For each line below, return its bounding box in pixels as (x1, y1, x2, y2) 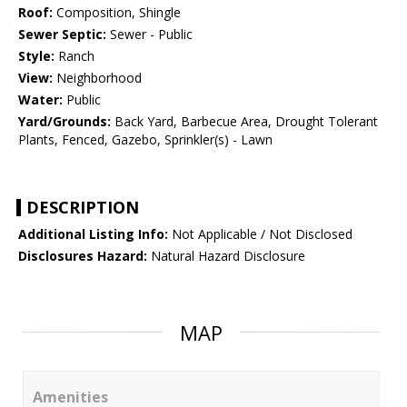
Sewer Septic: (18, 25, 106, 44)
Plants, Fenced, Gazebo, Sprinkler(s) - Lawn (18, 131, 273, 149)
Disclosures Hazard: (18, 247, 147, 265)
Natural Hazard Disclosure (147, 247, 305, 265)
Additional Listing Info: (18, 225, 168, 243)
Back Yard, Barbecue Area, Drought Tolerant (111, 113, 378, 131)
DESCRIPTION (26, 196, 139, 219)
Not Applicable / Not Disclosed (168, 225, 352, 243)
